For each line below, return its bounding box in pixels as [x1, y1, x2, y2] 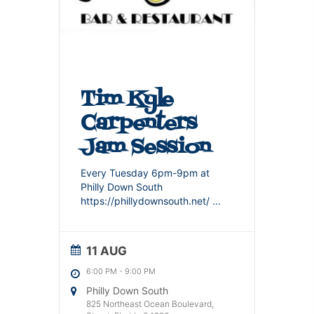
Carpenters [81, 107, 196, 139]
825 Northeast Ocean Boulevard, [86, 298, 214, 309]
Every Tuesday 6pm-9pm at [81, 166, 210, 179]
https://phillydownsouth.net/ [81, 194, 212, 207]
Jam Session [81, 131, 210, 163]
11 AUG [86, 243, 127, 258]
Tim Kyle [81, 83, 173, 115]
